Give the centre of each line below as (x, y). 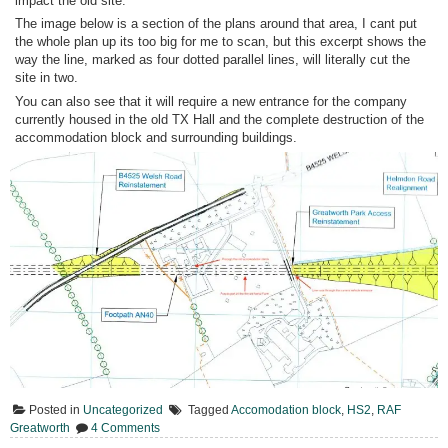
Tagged (209, 410)
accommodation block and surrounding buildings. (156, 137)
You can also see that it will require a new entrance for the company (211, 101)
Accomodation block (286, 410)
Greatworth (40, 428)
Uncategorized (123, 410)
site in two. (47, 78)
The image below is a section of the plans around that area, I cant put (216, 24)
